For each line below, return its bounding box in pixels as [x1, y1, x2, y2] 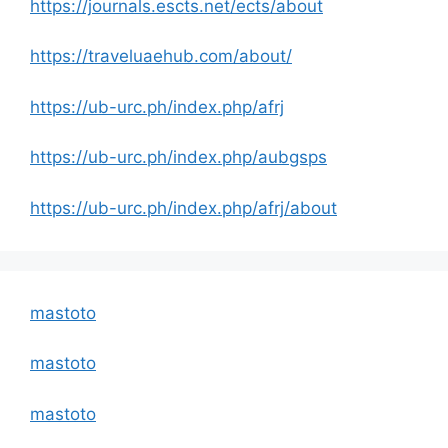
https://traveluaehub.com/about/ [30, 46, 292, 67]
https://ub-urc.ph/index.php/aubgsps [30, 147, 327, 168]
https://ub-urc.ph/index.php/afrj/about [30, 197, 337, 218]
